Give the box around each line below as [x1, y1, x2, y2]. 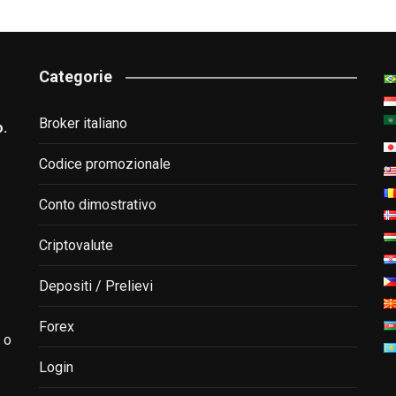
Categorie [39, 67, 112, 87]
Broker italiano [39, 115, 127, 133]
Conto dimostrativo [39, 196, 156, 214]
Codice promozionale [39, 156, 171, 173]
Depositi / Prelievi [39, 278, 153, 295]
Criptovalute [39, 237, 113, 255]
